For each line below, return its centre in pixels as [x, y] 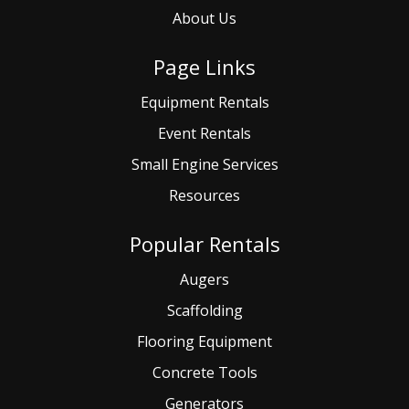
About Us [204, 18]
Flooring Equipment [204, 341]
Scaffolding [204, 310]
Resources [204, 195]
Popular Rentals [204, 244]
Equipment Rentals [204, 102]
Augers [204, 279]
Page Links [204, 67]
